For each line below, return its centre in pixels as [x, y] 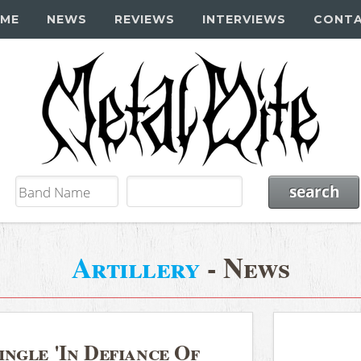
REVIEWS [144, 19]
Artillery [136, 267]
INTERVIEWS [244, 19]
